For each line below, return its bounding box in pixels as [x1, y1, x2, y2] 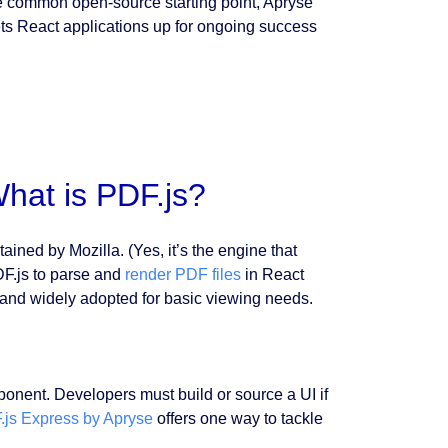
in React [240, 266, 304, 283]
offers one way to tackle [152, 410, 323, 427]
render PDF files [124, 266, 241, 283]
